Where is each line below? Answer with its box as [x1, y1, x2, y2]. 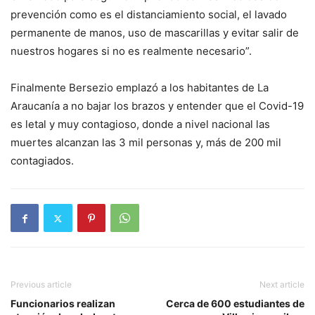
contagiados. [11, 154, 74, 168]
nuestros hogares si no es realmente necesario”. [11, 44, 252, 58]
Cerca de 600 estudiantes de [166, 297, 304, 310]
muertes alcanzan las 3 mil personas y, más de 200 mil [11, 136, 281, 150]
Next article [259, 279, 304, 290]
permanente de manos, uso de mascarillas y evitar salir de [11, 26, 299, 40]
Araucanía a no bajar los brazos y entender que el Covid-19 [11, 99, 304, 113]
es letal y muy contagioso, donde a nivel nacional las [11, 117, 270, 131]
